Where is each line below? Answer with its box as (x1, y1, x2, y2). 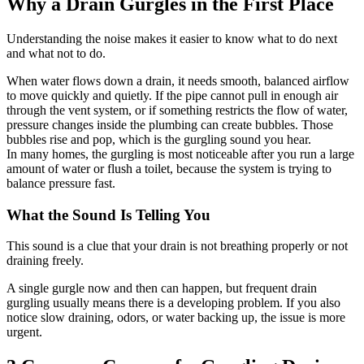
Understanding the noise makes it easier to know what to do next (6, 32, 337, 46)
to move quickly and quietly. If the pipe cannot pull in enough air (6, 89, 338, 103)
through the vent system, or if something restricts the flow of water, (6, 103, 348, 118)
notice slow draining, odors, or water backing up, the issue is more (6, 310, 345, 325)
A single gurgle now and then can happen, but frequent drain (6, 281, 317, 296)
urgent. (6, 325, 42, 340)
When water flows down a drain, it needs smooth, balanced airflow (6, 74, 349, 89)
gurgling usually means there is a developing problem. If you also (6, 296, 340, 310)
